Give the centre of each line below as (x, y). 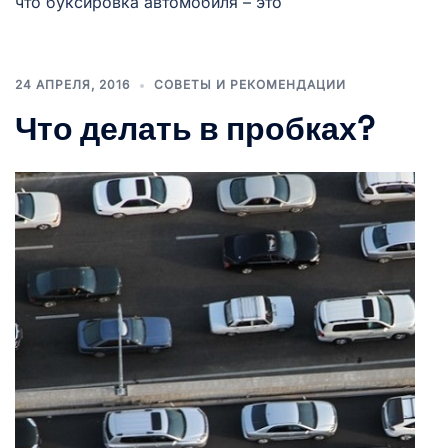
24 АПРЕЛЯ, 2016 (72, 84)
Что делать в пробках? (195, 129)
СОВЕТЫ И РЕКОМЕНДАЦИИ (250, 84)
